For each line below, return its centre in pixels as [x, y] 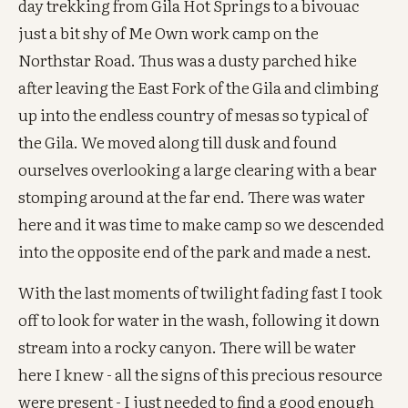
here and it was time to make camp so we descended [202, 223]
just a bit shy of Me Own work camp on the [169, 32]
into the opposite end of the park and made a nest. [195, 250]
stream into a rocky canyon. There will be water [188, 346]
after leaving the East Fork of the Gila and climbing [199, 87]
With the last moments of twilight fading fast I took [201, 291]
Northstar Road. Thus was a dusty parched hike [188, 59]
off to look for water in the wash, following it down [199, 319]
